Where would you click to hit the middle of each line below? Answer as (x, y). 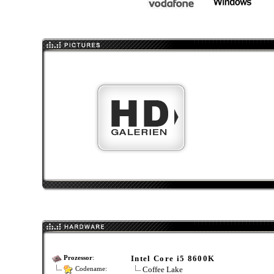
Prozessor (78, 258)
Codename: (90, 269)
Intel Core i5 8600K (173, 258)
